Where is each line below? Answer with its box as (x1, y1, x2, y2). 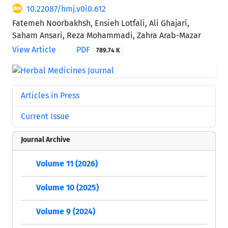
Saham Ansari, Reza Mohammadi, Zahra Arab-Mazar (12, 30, 201, 40)
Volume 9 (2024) (36, 207, 95, 216)
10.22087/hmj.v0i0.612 (26, 4, 106, 14)
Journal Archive (21, 135, 70, 144)
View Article (12, 44, 56, 54)
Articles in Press (21, 90, 79, 100)
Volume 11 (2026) (36, 159, 98, 168)
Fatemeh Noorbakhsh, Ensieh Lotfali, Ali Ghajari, (12, 18, 189, 28)
